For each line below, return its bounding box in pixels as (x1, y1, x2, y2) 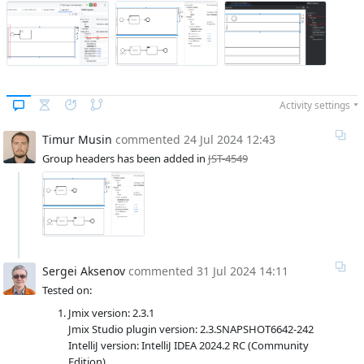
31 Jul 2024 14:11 (197, 262, 288, 279)
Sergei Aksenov (42, 262, 128, 279)
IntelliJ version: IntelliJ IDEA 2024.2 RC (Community (68, 337, 309, 353)
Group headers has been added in (42, 150, 208, 166)
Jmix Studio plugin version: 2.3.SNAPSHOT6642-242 (68, 321, 314, 336)
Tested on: (42, 282, 92, 297)
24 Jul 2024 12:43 (184, 131, 275, 147)
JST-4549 (208, 150, 248, 166)
